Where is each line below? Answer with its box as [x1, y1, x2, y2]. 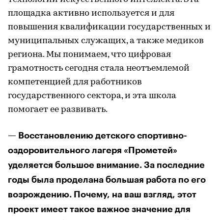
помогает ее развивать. [8, 105, 108, 114]
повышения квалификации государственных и [8, 22, 211, 32]
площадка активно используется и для [8, 8, 174, 18]
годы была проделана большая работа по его [8, 175, 206, 184]
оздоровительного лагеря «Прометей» [8, 145, 177, 155]
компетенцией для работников [8, 77, 142, 87]
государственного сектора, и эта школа [8, 91, 176, 101]
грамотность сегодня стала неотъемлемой [8, 63, 190, 73]
